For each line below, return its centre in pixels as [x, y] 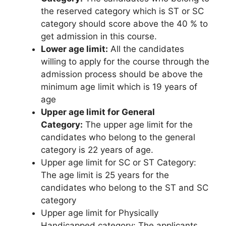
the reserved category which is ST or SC [122, 11]
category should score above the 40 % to [124, 23]
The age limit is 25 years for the [105, 175]
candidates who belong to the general [118, 137]
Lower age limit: [74, 49]
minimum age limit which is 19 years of [119, 87]
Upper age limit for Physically [100, 213]
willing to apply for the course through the [125, 61]
